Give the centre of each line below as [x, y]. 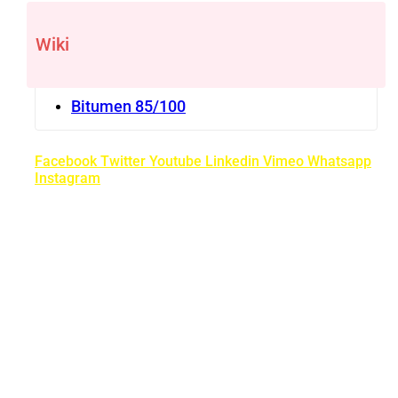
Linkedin [232, 161]
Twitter [123, 161]
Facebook [66, 161]
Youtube [175, 161]
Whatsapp [339, 161]
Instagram [68, 178]
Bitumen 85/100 [128, 106]
